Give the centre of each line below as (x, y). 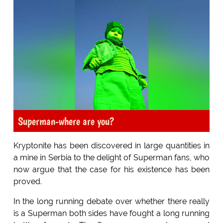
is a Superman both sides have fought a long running (111, 213)
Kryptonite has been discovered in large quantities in (111, 145)
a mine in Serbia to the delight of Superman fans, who (111, 157)
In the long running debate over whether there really (111, 201)
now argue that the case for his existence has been (111, 169)
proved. (27, 181)
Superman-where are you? (66, 121)
